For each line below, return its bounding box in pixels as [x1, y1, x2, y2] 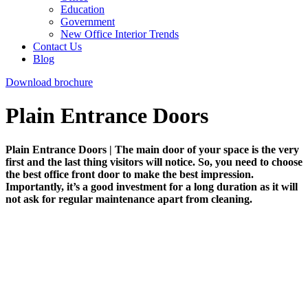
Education [60, 3, 104, 15]
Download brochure [5, 76, 93, 88]
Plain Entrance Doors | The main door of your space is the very [5, 143, 299, 155]
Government [60, 16, 115, 27]
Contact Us [33, 41, 82, 52]
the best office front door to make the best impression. [5, 168, 254, 180]
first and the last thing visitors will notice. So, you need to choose [5, 155, 302, 168]
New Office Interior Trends [60, 28, 179, 40]
